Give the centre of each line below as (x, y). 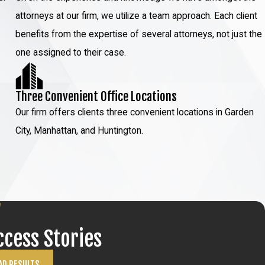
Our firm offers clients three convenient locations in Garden (135, 113)
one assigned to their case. (71, 52)
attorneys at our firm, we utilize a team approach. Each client (137, 16)
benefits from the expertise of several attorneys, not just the (139, 34)
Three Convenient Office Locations (96, 97)
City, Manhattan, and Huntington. (81, 131)
